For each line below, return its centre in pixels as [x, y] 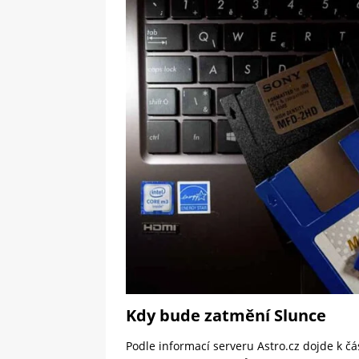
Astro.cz [278, 346]
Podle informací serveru [192, 346]
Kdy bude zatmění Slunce [226, 316]
